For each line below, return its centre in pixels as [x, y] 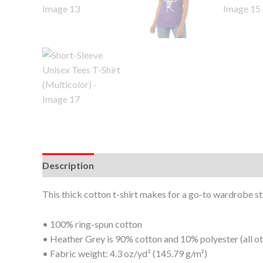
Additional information [155, 165]
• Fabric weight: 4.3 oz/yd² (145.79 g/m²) [125, 253]
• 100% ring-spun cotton [92, 224]
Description [68, 165]
